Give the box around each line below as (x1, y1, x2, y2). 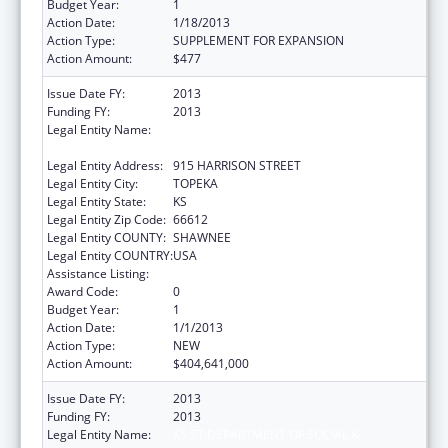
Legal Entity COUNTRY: (47, 246, 173, 264)
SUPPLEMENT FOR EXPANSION (173, 31, 344, 49)
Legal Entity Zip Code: (47, 210, 166, 228)
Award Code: (47, 282, 118, 300)
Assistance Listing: (47, 264, 149, 282)
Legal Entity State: (47, 192, 146, 210)
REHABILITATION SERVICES (173, 138, 323, 156)
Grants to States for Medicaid (173, 264, 336, 282)
